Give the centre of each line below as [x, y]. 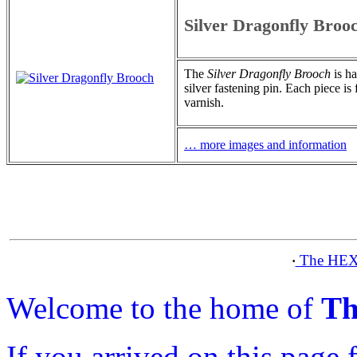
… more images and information [265, 144]
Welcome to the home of [164, 308]
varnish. [204, 102]
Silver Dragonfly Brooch [269, 73]
